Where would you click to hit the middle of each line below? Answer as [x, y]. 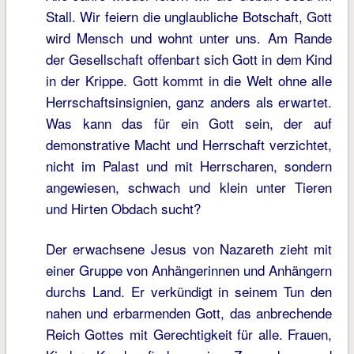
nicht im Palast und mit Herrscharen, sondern [189, 166]
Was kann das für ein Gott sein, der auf [189, 123]
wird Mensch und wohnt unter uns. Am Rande [189, 38]
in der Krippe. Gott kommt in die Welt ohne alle [189, 81]
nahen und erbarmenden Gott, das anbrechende [189, 313]
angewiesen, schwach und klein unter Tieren [189, 187]
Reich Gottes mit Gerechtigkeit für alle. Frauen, [189, 334]
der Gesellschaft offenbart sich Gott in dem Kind [189, 59]
